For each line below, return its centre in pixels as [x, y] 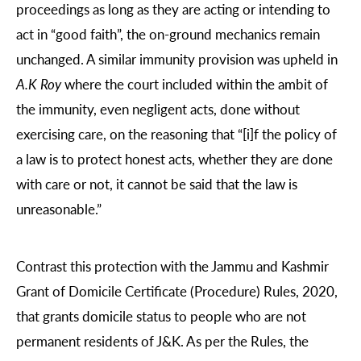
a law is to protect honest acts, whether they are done [174, 158]
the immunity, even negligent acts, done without [158, 108]
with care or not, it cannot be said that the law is [157, 183]
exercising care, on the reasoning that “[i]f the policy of [176, 133]
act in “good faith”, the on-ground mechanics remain [168, 33]
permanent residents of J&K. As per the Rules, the [162, 341]
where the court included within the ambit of [195, 83]
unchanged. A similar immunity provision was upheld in [177, 58]
